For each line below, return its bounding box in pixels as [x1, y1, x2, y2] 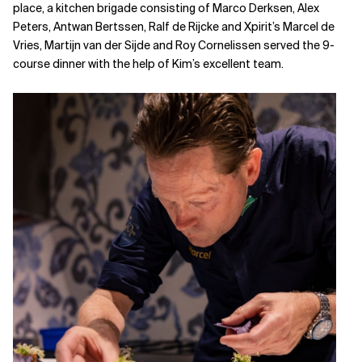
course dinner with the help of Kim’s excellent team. [13, 56, 284, 71]
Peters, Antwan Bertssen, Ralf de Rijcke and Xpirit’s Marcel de [13, 19, 335, 34]
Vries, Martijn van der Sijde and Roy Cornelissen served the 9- [13, 37, 335, 53]
